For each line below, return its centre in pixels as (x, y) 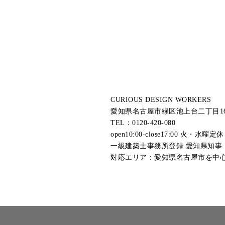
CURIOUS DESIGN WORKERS (161, 100)
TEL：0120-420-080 (143, 123)
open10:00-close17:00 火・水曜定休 (167, 134)
